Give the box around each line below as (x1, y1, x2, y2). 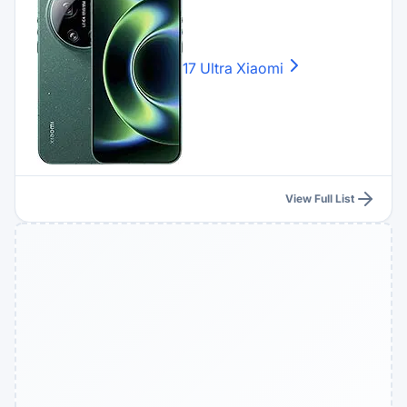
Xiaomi (236, 58, 283, 77)
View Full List (285, 191, 354, 205)
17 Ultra (183, 58, 233, 77)
